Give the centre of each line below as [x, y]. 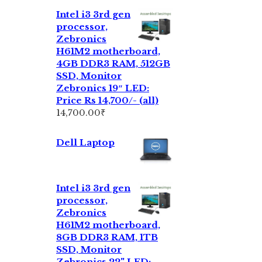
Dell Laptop [85, 143]
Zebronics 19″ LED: [103, 88]
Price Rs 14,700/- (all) [107, 101]
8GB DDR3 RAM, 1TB [107, 237]
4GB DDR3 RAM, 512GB [113, 64]
